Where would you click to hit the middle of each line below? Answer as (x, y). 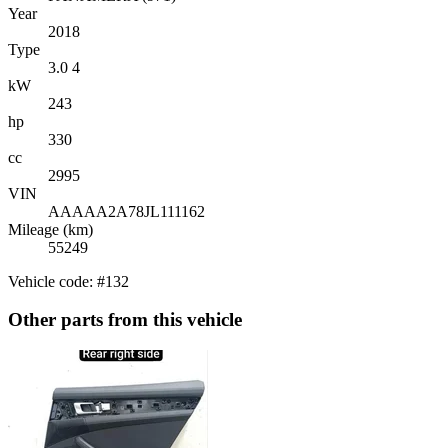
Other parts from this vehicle (125, 320)
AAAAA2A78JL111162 (126, 211)
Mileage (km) (50, 229)
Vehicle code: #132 (68, 281)
